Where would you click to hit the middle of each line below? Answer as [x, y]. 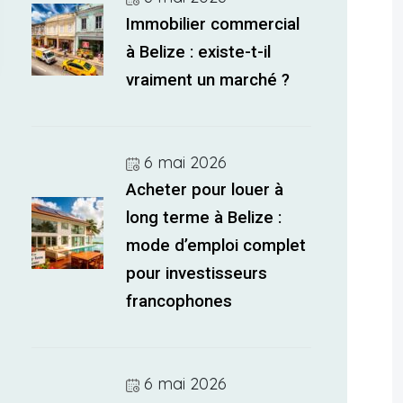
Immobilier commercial [213, 24]
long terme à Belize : [204, 218]
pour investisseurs [197, 273]
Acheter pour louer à [205, 190]
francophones [179, 301]
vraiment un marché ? [208, 80]
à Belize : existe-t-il [199, 52]
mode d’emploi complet [216, 246]
